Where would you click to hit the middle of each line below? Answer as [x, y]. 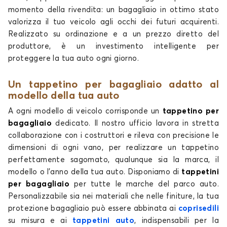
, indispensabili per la [177, 221]
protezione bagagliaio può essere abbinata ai [93, 209]
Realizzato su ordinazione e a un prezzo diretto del [113, 34]
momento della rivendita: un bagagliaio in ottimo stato [113, 10]
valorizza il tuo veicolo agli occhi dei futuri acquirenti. [113, 22]
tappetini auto [104, 221]
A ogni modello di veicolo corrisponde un [85, 111]
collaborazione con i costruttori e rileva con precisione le [113, 136]
